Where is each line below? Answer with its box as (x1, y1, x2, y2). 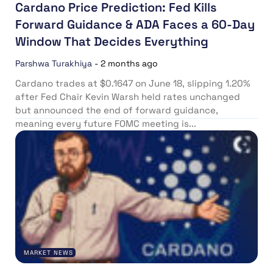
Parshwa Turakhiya (15, 57, 92, 69)
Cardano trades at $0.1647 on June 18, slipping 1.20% (15, 77, 250, 89)
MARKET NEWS (24, 249, 73, 257)
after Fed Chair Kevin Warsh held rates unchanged (15, 90, 240, 102)
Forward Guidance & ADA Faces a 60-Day (15, 16, 255, 32)
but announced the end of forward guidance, (15, 104, 218, 116)
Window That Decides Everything (15, 33, 208, 49)
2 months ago (101, 57, 158, 69)
